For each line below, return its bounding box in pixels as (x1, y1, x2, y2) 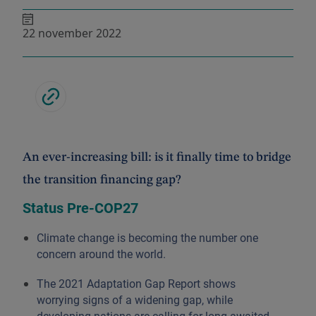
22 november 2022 (23, 25, 121, 41)
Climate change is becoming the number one (37, 231, 258, 245)
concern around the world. (37, 248, 166, 261)
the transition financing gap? (23, 174, 181, 186)
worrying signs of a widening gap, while (37, 293, 233, 307)
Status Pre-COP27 (23, 200, 138, 217)
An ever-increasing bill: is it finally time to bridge (23, 151, 291, 164)
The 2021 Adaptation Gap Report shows (37, 277, 236, 291)
